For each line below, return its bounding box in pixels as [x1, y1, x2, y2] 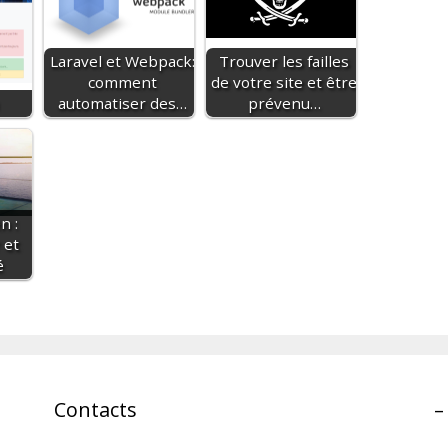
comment [87, 71, 157, 92]
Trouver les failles [219, 50, 349, 71]
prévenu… [247, 92, 321, 113]
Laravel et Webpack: [49, 50, 195, 71]
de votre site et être [211, 71, 357, 92]
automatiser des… [57, 92, 187, 113]
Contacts [53, 395, 137, 423]
